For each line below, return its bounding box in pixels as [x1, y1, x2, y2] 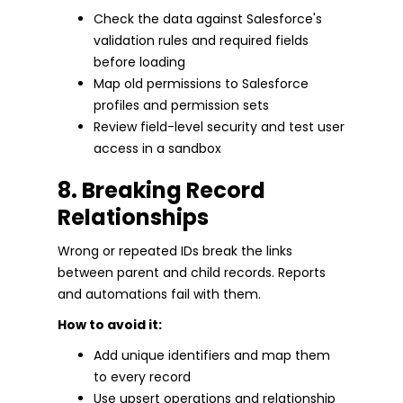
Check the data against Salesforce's [94, 10, 322, 29]
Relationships [58, 202, 209, 233]
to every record [94, 368, 191, 387]
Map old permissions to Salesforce [94, 75, 309, 94]
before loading [94, 53, 185, 72]
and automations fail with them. [58, 285, 261, 304]
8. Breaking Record [58, 175, 265, 206]
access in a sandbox [94, 139, 221, 158]
